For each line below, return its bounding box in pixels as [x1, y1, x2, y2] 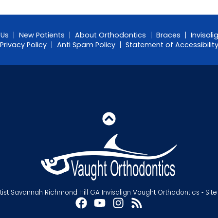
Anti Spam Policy [56, 40, 115, 50]
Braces [156, 30, 181, 40]
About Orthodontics [74, 30, 146, 40]
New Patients [18, 30, 65, 40]
